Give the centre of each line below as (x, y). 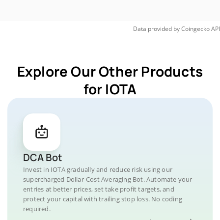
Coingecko (195, 29)
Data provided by (156, 29)
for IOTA (110, 89)
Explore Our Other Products (110, 71)
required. (37, 209)
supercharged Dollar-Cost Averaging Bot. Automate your (108, 179)
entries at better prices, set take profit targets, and (99, 189)
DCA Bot (42, 157)
